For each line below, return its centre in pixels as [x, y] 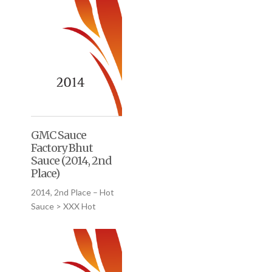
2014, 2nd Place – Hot [72, 192]
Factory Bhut [62, 148]
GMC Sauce [58, 135]
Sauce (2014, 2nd [71, 161]
